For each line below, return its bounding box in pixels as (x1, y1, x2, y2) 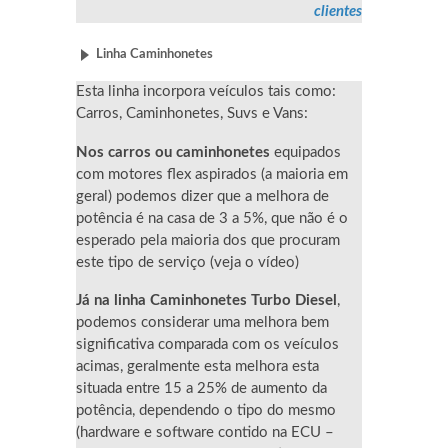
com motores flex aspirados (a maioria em (76, 166, 348, 182)
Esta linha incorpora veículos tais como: (76, 84, 336, 100)
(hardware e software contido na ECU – (76, 425, 334, 441)
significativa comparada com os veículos (76, 337, 339, 353)
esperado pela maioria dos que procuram (76, 232, 340, 248)
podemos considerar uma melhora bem (76, 315, 329, 331)
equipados (270, 144, 341, 160)
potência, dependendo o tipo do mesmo (76, 403, 336, 419)
